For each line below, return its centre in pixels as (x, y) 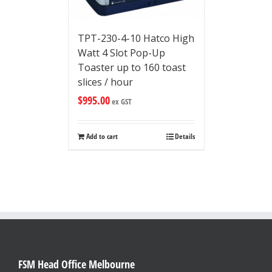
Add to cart (102, 137)
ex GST (121, 102)
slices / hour (105, 82)
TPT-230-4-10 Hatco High (136, 39)
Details (185, 137)
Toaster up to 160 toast (131, 68)
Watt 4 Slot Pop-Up (121, 53)
